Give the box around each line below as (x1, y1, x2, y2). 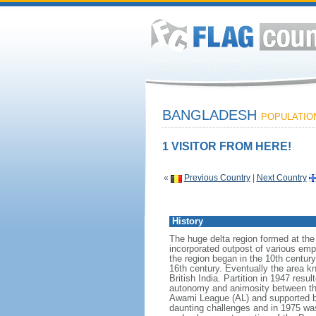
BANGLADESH (162, 107, 261, 123)
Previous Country (183, 173, 250, 183)
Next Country (256, 173, 307, 183)
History (171, 216, 203, 226)
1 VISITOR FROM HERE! (162, 140, 291, 152)
